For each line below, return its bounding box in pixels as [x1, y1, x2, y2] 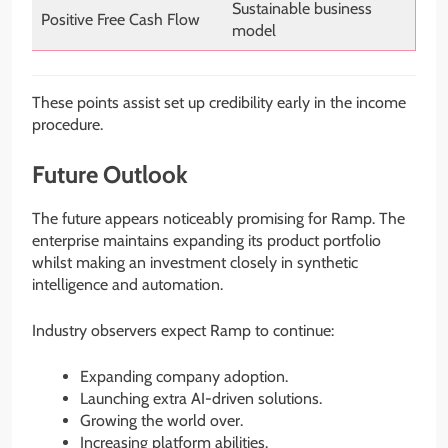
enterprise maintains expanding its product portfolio [32, 231, 381, 251]
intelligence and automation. [32, 275, 223, 295]
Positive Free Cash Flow [41, 9, 200, 29]
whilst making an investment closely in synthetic [32, 253, 358, 273]
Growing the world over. [80, 411, 243, 431]
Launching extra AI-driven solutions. [80, 389, 322, 409]
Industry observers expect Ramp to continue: [32, 321, 334, 341]
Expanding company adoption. [80, 367, 288, 387]
